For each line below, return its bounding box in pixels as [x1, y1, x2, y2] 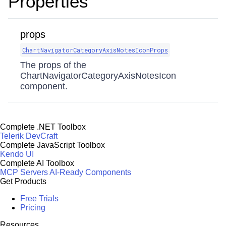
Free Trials [20, 194, 59, 203]
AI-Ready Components [49, 168, 131, 177]
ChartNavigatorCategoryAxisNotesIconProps [22, 46, 168, 54]
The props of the [20, 60, 86, 70]
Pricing [20, 203, 45, 212]
